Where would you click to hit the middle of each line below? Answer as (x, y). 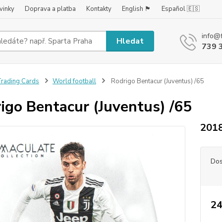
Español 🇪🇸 (181, 9)
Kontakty (99, 9)
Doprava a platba (50, 9)
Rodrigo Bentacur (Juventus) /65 (157, 81)
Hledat (130, 41)
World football (74, 81)
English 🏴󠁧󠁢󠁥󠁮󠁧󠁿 (137, 9)
